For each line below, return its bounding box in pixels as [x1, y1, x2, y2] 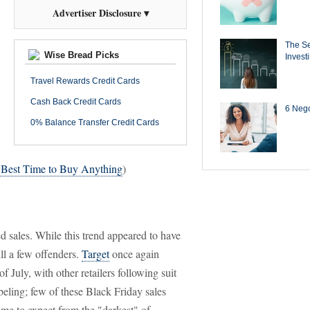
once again [109, 246, 159, 261]
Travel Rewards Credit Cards [30, 76, 140, 86]
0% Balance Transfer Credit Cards [30, 118, 159, 127]
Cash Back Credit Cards [30, 97, 121, 107]
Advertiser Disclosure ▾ [52, 6, 149, 20]
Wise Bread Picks [42, 50, 119, 60]
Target [82, 246, 109, 261]
